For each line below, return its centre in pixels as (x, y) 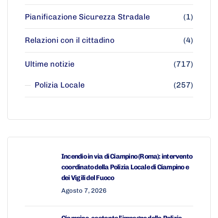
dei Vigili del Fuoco (88, 178)
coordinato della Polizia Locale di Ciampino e (125, 167)
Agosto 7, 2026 (84, 190)
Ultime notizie (50, 64)
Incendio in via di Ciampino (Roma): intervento (127, 156)
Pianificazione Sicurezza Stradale (87, 17)
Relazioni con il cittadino (70, 40)
